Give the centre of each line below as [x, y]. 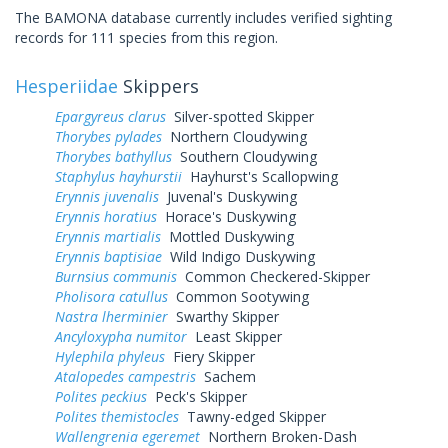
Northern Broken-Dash [278, 436]
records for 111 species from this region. [146, 37]
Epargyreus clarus [110, 116]
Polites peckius [101, 396]
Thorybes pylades [108, 136]
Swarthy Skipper [223, 316]
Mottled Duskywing [227, 236]
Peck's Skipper [197, 396]
